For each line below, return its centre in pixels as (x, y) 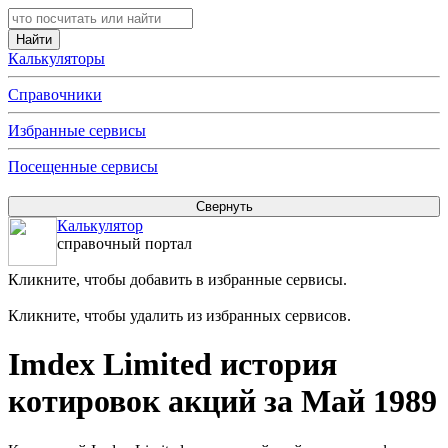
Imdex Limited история (172, 364)
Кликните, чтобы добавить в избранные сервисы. (177, 279)
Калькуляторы (56, 58)
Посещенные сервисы (83, 166)
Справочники (55, 94)
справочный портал (124, 243)
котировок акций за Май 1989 (222, 401)
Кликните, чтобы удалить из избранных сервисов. (179, 315)
